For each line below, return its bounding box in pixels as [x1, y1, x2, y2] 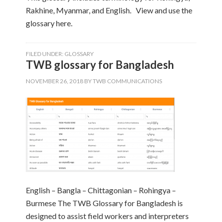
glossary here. [26, 18, 82, 28]
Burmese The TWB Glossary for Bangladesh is [26, 198, 183, 208]
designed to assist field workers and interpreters [26, 211, 189, 221]
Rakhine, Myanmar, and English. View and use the [26, 5, 193, 15]
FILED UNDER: [26, 50, 65, 57]
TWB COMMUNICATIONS [93, 77, 163, 85]
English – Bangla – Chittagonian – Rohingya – [26, 185, 176, 195]
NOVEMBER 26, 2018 [26, 77, 84, 85]
